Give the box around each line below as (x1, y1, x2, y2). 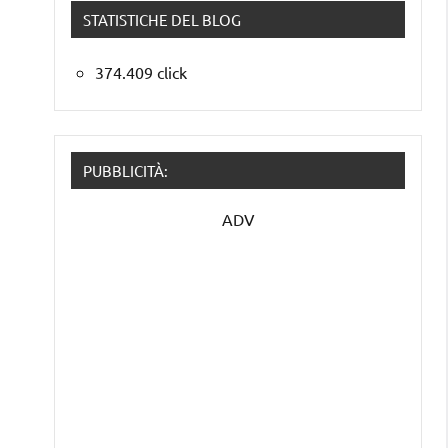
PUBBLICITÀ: (83, 161, 168, 181)
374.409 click (95, 62, 187, 83)
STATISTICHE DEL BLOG (83, 10, 241, 30)
